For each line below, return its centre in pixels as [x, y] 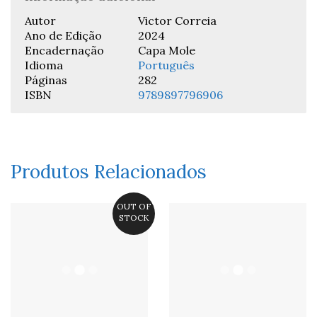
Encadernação [64, 50]
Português [166, 65]
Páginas [46, 80]
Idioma [44, 65]
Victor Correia [177, 21]
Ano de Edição [63, 35]
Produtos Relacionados [109, 172]
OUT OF [134, 206]
